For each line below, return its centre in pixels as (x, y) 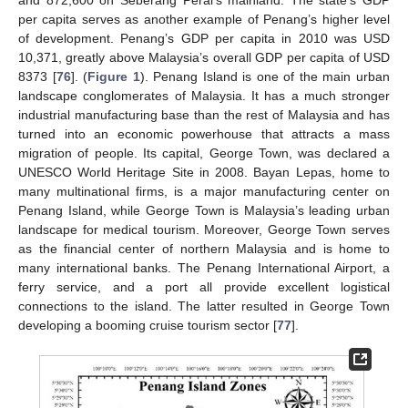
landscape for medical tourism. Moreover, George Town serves (204, 229)
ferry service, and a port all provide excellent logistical (204, 287)
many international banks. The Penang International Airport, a (204, 268)
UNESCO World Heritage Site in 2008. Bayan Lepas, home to (204, 172)
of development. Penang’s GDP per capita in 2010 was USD (204, 38)
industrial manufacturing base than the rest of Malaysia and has (204, 115)
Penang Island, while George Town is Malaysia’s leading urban (204, 210)
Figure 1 (114, 76)
